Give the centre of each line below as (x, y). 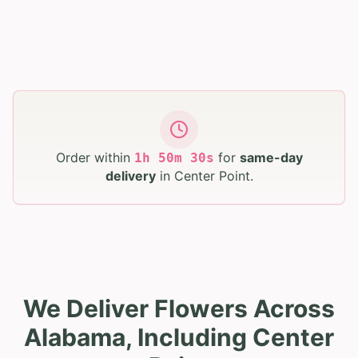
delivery (130, 175)
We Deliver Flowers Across (179, 308)
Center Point (212, 175)
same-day (271, 157)
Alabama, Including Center (179, 337)
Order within (93, 157)
